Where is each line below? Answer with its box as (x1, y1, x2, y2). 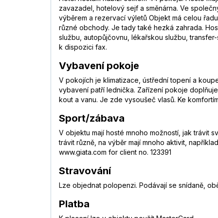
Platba (59, 198, 90, 210)
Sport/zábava (59, 112, 125, 125)
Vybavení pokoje (59, 60, 139, 72)
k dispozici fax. (59, 43, 107, 52)
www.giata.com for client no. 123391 (59, 148, 171, 157)
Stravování (59, 165, 111, 177)
